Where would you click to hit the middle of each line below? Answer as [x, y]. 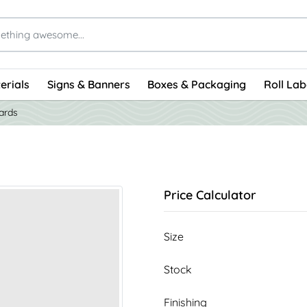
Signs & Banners [88, 85]
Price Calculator [210, 195]
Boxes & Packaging [197, 85]
